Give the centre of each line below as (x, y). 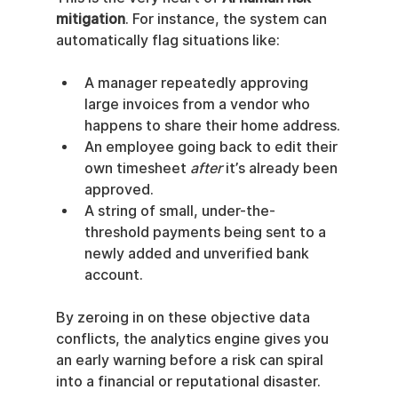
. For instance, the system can (227, 19)
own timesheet (137, 168)
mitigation (90, 19)
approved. (119, 189)
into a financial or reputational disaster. (188, 381)
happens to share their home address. (212, 125)
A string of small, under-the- (179, 211)
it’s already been (281, 168)
